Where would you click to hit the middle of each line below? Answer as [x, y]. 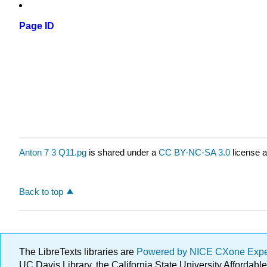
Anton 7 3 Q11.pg [53, 153]
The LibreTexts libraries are [78, 252]
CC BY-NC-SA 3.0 [194, 153]
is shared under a [122, 153]
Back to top [41, 191]
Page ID [37, 26]
